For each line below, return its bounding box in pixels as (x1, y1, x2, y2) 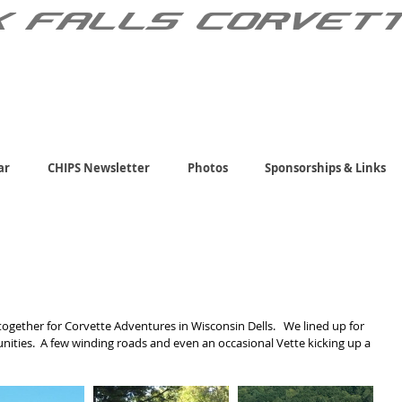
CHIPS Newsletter (47, 159, 150, 176)
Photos (187, 159, 228, 176)
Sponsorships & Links (265, 159, 386, 176)
